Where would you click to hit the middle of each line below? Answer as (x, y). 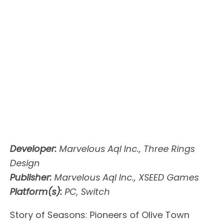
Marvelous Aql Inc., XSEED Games (125, 177)
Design (25, 163)
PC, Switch (86, 191)
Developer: (33, 148)
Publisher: (31, 177)
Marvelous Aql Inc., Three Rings (126, 148)
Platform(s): (36, 191)
